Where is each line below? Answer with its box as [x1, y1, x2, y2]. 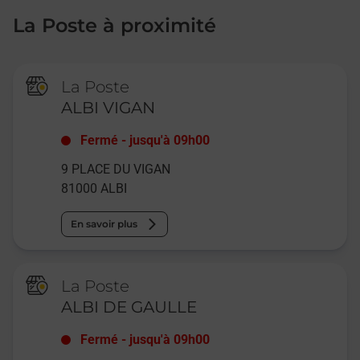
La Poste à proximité [13, 13, 216, 37]
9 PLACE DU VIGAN [61, 161, 171, 177]
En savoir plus [71, 217, 138, 230]
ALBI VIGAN [61, 97, 156, 117]
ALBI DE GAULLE [61, 297, 198, 317]
